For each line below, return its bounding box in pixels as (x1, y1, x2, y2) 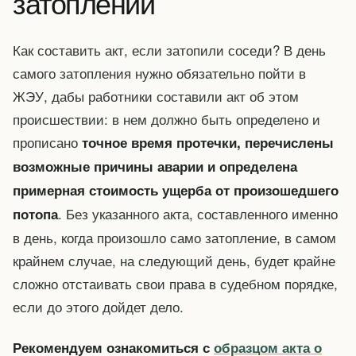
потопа (13, 204, 58, 224)
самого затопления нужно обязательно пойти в (13, 63, 306, 83)
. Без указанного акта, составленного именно (58, 203, 338, 224)
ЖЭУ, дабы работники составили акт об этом (13, 86, 299, 106)
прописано (13, 132, 82, 153)
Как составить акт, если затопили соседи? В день (13, 40, 326, 60)
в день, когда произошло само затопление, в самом (13, 227, 336, 248)
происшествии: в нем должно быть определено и (13, 109, 320, 130)
